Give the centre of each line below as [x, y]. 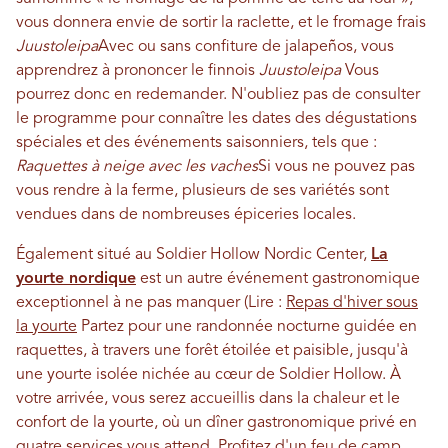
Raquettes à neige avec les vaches [137, 167]
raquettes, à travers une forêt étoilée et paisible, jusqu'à [212, 351]
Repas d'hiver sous [352, 303]
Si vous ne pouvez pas [336, 167]
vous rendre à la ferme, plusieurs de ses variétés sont [202, 191]
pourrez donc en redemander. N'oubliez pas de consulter [218, 95]
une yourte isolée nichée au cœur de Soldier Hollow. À [208, 375]
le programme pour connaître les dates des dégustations [216, 119]
